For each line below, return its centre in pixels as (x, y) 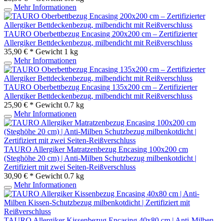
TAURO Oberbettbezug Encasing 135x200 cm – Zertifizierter (101, 87)
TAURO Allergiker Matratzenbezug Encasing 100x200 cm (96, 149)
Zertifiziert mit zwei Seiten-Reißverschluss (70, 167)
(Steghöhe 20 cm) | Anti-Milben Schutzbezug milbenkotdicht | (100, 158)
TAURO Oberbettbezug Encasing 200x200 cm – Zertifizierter (101, 34)
